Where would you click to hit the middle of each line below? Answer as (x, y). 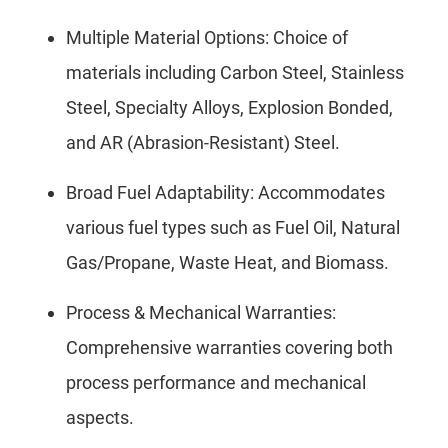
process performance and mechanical (216, 383)
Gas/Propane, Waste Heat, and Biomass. (227, 263)
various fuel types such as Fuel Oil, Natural (233, 228)
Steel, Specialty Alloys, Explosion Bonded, (229, 108)
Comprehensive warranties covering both (229, 348)
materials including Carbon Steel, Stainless (235, 73)
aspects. (100, 418)
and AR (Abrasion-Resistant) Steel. (203, 143)
